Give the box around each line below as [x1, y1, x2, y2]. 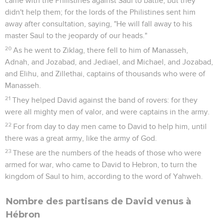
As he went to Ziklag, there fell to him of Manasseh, [13, 46, 189, 54]
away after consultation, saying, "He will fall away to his [5, 20, 192, 28]
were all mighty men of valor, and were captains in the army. [5, 108, 210, 116]
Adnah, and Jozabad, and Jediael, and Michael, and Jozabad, [5, 58, 213, 66]
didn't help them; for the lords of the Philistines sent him [5, 8, 196, 16]
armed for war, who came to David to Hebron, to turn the [5, 160, 197, 169]
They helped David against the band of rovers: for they [12, 96, 198, 104]
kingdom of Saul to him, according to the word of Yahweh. [5, 172, 203, 180]
